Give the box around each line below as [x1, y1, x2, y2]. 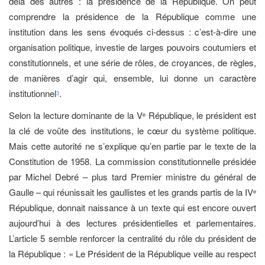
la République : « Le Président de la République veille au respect [9, 247, 256, 260]
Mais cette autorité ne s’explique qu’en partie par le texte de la [9, 139, 256, 152]
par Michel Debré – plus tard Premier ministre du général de [9, 170, 256, 183]
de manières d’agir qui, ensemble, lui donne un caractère [9, 72, 256, 85]
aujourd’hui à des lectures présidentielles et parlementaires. [9, 216, 256, 229]
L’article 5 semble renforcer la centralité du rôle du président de [9, 231, 256, 244]
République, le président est [145, 108, 257, 121]
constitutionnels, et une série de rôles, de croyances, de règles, [9, 56, 256, 69]
